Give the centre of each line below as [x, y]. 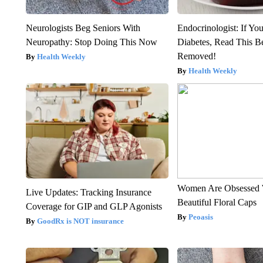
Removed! [197, 56]
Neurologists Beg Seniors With [83, 28]
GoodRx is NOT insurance [80, 221]
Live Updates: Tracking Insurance [88, 193]
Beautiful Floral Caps [217, 203]
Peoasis [201, 217]
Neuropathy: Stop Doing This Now [91, 42]
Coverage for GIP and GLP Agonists [94, 207]
